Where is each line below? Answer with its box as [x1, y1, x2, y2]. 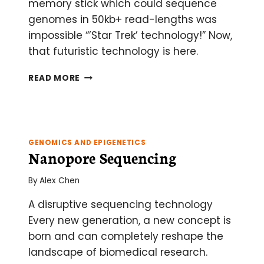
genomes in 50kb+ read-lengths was [28, 12, 217, 27]
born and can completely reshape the [28, 229, 223, 243]
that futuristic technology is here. [28, 44, 198, 59]
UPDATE [80, 107, 115, 118]
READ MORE [28, 72, 81, 84]
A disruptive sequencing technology [28, 197, 213, 212]
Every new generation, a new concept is [28, 213, 231, 227]
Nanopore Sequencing [28, 147, 177, 169]
